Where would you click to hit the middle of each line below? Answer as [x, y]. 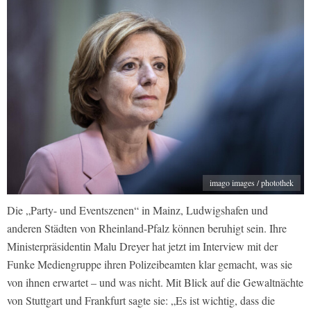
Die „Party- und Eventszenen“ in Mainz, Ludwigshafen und [137, 210]
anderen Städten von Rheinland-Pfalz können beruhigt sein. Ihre [147, 228]
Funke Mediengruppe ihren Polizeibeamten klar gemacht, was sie [150, 264]
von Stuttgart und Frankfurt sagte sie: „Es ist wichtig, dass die [141, 301]
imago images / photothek [252, 183]
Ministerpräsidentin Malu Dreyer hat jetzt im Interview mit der [142, 246]
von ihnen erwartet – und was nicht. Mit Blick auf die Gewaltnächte [155, 283]
